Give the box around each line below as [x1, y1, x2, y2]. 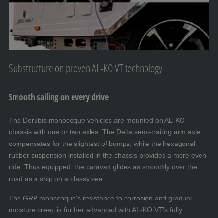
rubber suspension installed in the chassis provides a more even [9, 151, 206, 160]
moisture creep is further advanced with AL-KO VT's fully [9, 206, 182, 214]
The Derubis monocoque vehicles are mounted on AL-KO [9, 116, 185, 125]
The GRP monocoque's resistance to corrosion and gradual [9, 194, 192, 202]
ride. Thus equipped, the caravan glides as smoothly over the [9, 163, 197, 171]
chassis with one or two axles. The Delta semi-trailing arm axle [9, 128, 200, 136]
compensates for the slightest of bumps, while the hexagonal [9, 140, 195, 148]
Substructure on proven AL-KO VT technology [9, 60, 162, 75]
